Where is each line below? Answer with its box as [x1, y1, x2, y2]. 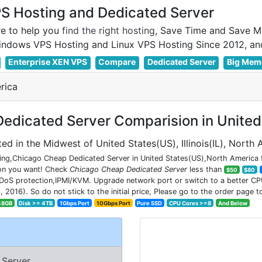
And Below [218, 199, 247, 206]
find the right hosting [62, 25, 155, 36]
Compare [98, 57, 136, 67]
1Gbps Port [60, 199, 90, 206]
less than [187, 164, 224, 174]
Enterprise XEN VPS [8, 57, 88, 67]
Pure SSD [137, 199, 163, 206]
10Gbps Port [96, 199, 130, 206]
